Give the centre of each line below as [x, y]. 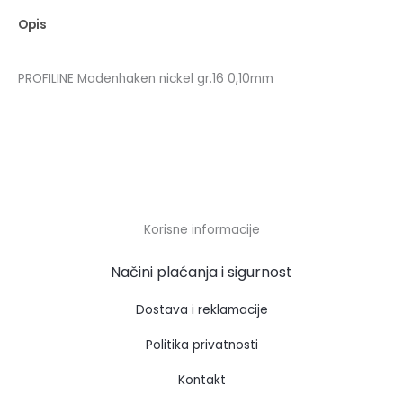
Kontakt [201, 380]
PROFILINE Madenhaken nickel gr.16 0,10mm [146, 78]
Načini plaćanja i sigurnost [201, 272]
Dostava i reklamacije [201, 310]
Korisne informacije [201, 229]
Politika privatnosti [201, 345]
